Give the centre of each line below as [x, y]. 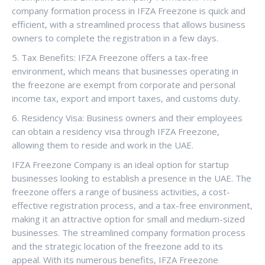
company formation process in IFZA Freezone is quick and [129, 10]
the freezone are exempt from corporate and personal [124, 84]
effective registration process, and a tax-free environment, [132, 205]
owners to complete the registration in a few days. [115, 38]
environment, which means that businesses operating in [125, 71]
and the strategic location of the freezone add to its [117, 246]
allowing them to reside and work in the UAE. [103, 145]
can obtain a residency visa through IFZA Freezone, [116, 131]
